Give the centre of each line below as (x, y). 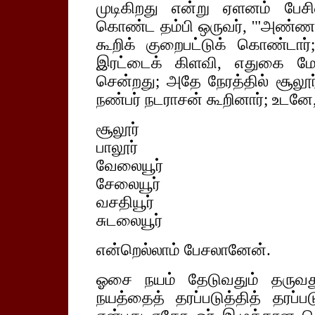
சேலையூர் (128, 184)
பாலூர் (117, 147)
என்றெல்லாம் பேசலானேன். (183, 250)
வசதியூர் (125, 202)
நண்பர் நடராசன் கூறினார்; (182, 99)
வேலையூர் (129, 166)
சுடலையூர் (129, 220)
